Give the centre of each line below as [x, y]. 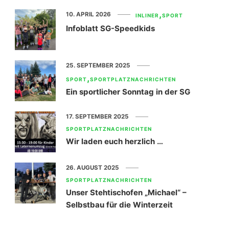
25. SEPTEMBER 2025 [98, 65]
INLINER [147, 15]
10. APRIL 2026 [88, 14]
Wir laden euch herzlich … [114, 141]
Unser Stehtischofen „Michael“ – [126, 192]
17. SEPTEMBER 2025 [97, 116]
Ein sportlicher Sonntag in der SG [128, 91]
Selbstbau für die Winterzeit [119, 204]
